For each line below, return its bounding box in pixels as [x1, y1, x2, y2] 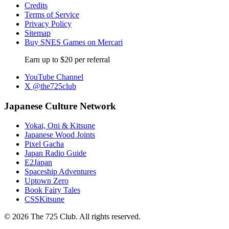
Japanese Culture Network [4, 100, 116, 111]
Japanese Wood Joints [25, 130, 95, 140]
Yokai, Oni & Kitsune [25, 121, 95, 130]
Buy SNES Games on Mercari [25, 37, 123, 47]
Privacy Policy [25, 19, 72, 28]
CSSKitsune [25, 195, 64, 204]
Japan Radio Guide [25, 149, 86, 158]
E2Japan [25, 158, 52, 167]
